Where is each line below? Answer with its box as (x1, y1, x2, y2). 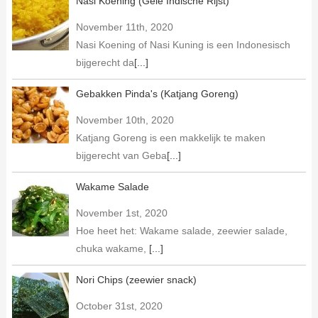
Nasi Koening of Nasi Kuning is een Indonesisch (75, 38, 290, 50)
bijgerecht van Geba (75, 149, 167, 161)
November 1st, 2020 (75, 207, 168, 219)
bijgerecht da (75, 56, 134, 68)
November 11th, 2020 (75, 21, 173, 33)
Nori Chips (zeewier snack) (75, 273, 197, 285)
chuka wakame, (75, 242, 149, 254)
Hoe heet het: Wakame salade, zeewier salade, (75, 224, 287, 236)
